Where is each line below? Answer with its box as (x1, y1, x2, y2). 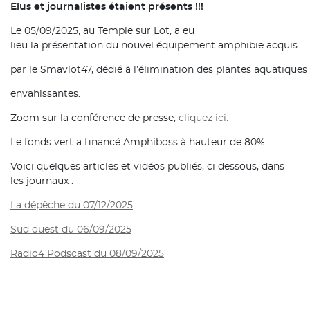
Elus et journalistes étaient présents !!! (10, 2, 203, 12)
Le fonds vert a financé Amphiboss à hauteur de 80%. (10, 138, 267, 147)
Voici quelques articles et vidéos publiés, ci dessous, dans (10, 162, 284, 172)
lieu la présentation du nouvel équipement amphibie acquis (10, 41, 300, 51)
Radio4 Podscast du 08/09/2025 (10, 249, 164, 259)
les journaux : (10, 176, 73, 186)
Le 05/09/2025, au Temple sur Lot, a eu (10, 26, 194, 36)
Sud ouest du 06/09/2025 (10, 225, 131, 235)
